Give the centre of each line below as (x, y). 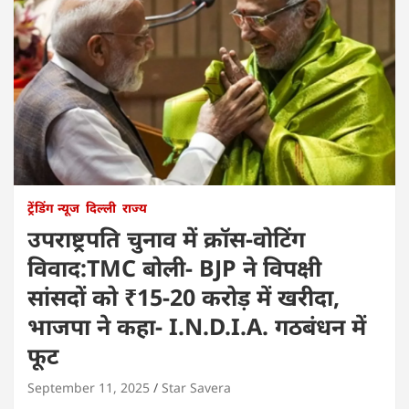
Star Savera (196, 387)
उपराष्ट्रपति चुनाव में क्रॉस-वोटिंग (166, 238)
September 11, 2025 (89, 387)
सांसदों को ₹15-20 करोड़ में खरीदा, (184, 296)
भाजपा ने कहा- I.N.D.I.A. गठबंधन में (197, 325)
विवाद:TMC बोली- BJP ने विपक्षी (174, 267)
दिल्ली (101, 207)
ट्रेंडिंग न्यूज (53, 207)
